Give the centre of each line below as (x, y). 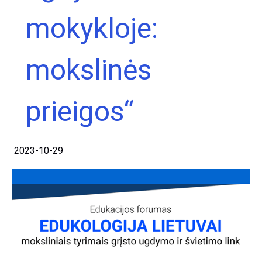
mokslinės (89, 70)
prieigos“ (80, 111)
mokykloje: (92, 28)
